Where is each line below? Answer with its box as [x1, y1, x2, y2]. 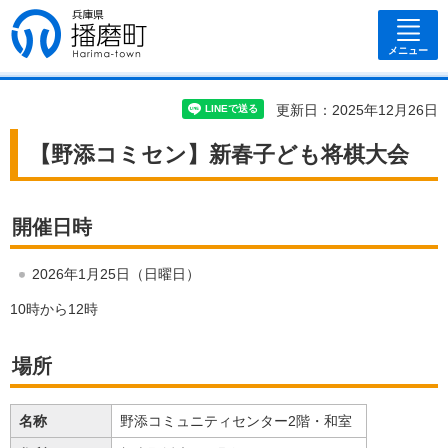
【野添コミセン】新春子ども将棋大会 [29, 142, 409, 168]
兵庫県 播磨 [11, 10, 138, 37]
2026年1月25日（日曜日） [32, 266, 200, 283]
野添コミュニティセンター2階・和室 [120, 413, 352, 430]
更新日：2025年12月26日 [276, 102, 438, 118]
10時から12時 [10, 301, 98, 318]
